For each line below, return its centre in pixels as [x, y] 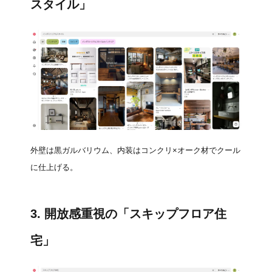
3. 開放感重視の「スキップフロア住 [128, 214]
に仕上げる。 [54, 168]
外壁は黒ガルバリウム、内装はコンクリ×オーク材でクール [135, 151]
